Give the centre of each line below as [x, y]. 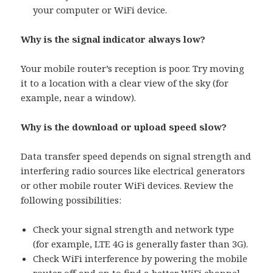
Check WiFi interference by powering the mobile [140, 259]
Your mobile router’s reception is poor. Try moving [133, 69]
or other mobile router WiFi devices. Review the [127, 186]
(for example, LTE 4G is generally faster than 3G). [141, 244]
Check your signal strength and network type [134, 229]
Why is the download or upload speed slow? [124, 127]
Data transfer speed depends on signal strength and [136, 156]
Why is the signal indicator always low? [113, 39]
